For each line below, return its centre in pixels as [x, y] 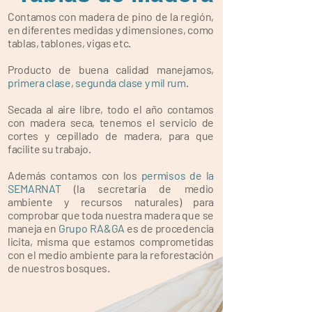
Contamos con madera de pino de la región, [111, 16]
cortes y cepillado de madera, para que [111, 135]
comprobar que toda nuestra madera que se [111, 215]
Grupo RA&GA [91, 228]
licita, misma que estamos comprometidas [111, 241]
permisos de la [177, 175]
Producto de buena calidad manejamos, [111, 69]
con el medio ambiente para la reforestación [111, 255]
